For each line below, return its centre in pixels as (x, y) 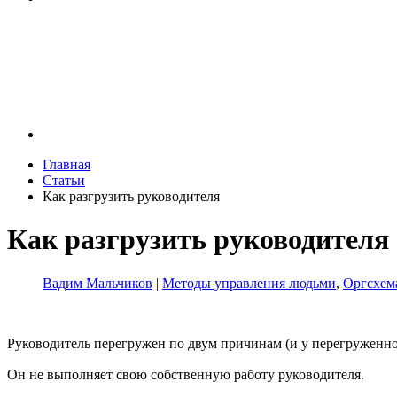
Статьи (64, 180)
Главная (66, 164)
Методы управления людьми (249, 283)
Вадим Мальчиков (97, 283)
